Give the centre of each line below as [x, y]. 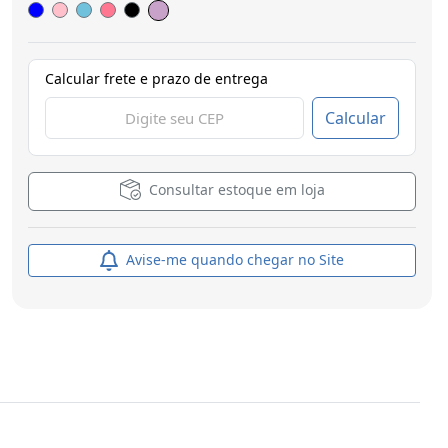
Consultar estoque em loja [236, 189]
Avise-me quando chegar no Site [233, 259]
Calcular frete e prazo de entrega [156, 78]
